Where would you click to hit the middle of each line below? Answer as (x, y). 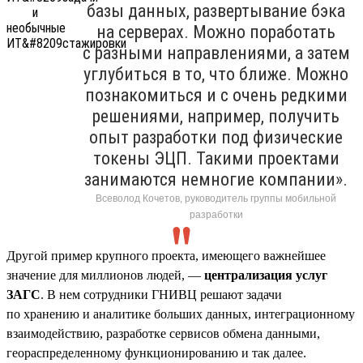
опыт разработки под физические (216, 137)
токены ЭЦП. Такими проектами (216, 158)
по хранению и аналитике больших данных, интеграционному (181, 314)
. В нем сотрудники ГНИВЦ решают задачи (161, 294)
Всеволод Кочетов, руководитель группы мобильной (216, 198)
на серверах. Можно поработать (216, 32)
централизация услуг (266, 275)
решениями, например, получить (216, 116)
